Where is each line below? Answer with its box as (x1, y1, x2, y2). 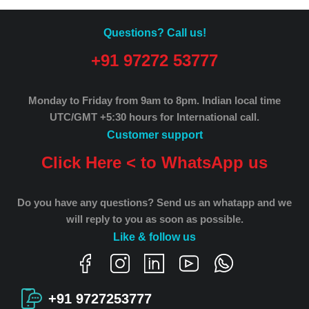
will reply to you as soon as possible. (66, 212, 243, 225)
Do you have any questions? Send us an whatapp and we (17, 196, 292, 208)
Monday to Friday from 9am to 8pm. (28, 94, 202, 106)
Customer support (106, 128, 203, 141)
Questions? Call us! (103, 26, 206, 39)
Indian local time (202, 94, 281, 106)
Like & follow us (113, 230, 196, 243)
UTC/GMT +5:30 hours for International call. (50, 110, 259, 123)
